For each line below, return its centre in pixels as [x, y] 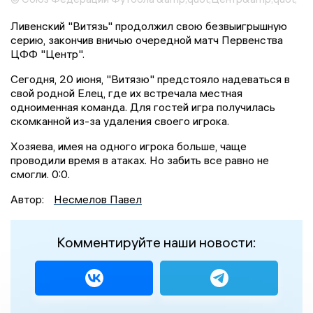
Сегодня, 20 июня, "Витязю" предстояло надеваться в [150, 79]
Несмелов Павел [98, 199]
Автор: [29, 199]
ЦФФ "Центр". [48, 53]
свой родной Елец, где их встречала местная [126, 93]
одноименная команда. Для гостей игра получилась [143, 107]
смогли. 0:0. [40, 174]
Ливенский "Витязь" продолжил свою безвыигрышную [149, 26]
